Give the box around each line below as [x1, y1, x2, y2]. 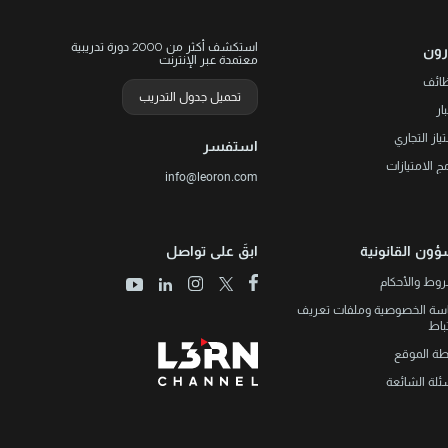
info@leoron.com [165, 170, 259, 184]
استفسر [203, 138, 259, 155]
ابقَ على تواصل [166, 243, 259, 260]
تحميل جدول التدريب [139, 89, 242, 104]
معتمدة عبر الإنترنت [159, 53, 259, 67]
